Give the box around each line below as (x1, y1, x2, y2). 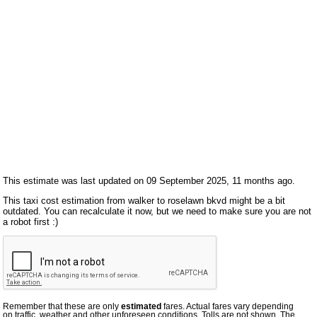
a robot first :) (3, 216, 59, 227)
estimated (121, 302, 162, 311)
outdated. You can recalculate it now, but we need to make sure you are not (3, 205, 312, 217)
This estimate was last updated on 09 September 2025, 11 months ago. (3, 175, 296, 186)
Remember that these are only (3, 302, 122, 311)
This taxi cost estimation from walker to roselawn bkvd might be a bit (3, 195, 286, 206)
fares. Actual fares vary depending (161, 302, 294, 311)
